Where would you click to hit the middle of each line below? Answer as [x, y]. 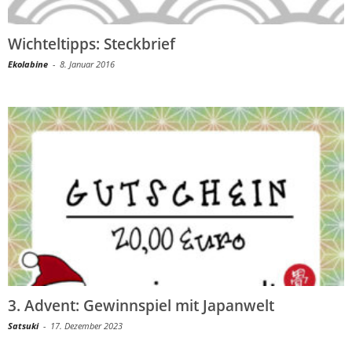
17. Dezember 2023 [86, 326]
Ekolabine [28, 64]
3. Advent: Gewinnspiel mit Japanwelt [141, 306]
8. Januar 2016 [87, 64]
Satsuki [23, 326]
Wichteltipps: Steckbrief [92, 44]
